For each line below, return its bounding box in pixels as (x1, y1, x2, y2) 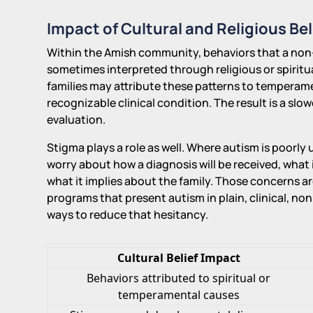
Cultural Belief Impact (117, 249, 240, 265)
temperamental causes (117, 286, 240, 303)
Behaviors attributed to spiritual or (87, 270, 271, 286)
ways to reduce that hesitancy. (47, 206, 209, 222)
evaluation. (47, 111, 106, 127)
